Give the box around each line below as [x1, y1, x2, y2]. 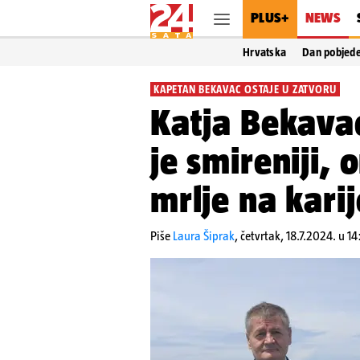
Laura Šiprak [173, 229, 235, 243]
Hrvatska [243, 46, 287, 59]
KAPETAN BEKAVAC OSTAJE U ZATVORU [153, 83, 337, 96]
